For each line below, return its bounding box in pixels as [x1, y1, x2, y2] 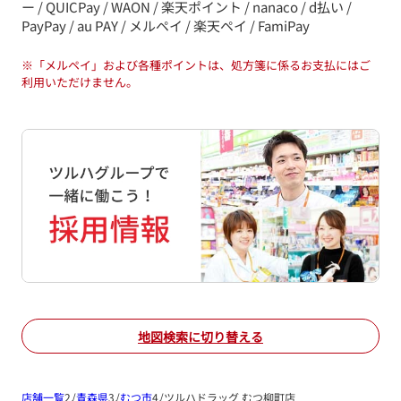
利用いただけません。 [21, 73, 138, 90]
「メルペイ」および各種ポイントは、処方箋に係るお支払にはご [33, 56, 371, 73]
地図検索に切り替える [138, 327, 263, 346]
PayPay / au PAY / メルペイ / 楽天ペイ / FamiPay [21, 16, 310, 35]
